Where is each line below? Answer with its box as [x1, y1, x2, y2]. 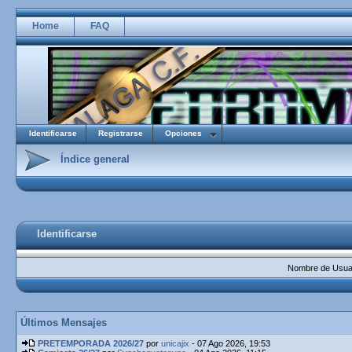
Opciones [165, 129, 202, 137]
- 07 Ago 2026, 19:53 [189, 339, 270, 348]
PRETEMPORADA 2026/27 [38, 339, 144, 348]
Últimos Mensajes [20, 317, 107, 328]
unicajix [161, 339, 189, 348]
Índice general [60, 153, 130, 165]
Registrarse [98, 129, 143, 137]
